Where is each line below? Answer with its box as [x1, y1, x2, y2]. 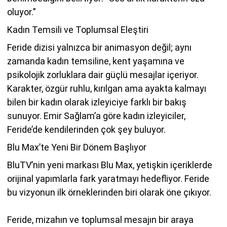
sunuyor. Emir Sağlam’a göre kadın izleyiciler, [7, 110, 185, 121]
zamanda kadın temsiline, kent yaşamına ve [7, 55, 184, 66]
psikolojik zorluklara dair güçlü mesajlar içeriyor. [7, 69, 199, 80]
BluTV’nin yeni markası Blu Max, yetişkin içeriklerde [7, 159, 212, 170]
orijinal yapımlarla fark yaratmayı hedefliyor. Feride [7, 173, 209, 184]
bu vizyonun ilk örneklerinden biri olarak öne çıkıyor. [7, 186, 211, 198]
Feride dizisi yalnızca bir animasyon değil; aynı [7, 42, 192, 53]
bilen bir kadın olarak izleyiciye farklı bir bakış [7, 96, 186, 107]
